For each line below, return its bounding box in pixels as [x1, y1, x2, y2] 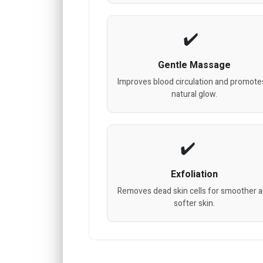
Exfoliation [171, 167, 218, 182]
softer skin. [174, 197, 215, 210]
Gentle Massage [158, 58, 231, 73]
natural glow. [171, 88, 218, 101]
